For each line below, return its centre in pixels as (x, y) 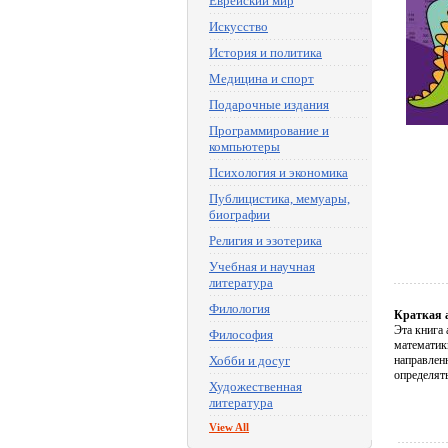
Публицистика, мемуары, (279, 198)
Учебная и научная (262, 266)
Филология (239, 308)
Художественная (255, 386)
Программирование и (269, 130)
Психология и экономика (278, 172)
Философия (241, 334)
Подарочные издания (269, 104)
